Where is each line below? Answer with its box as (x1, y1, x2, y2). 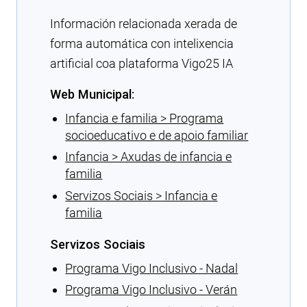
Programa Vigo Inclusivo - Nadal (65, 260, 238, 275)
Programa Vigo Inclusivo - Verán (65, 282, 238, 297)
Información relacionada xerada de (50, 16, 237, 31)
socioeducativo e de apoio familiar (65, 127, 249, 143)
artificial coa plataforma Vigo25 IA (50, 56, 233, 71)
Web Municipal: (50, 87, 134, 101)
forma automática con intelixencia (50, 36, 234, 51)
